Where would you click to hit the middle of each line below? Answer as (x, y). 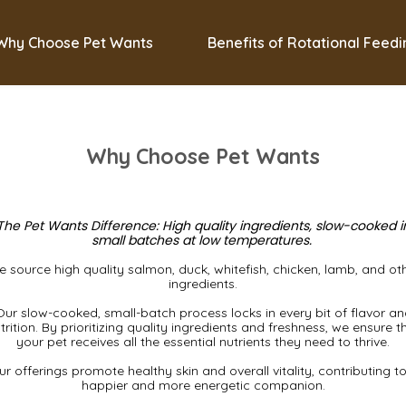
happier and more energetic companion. (203, 385)
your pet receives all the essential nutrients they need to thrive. (203, 342)
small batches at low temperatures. (203, 240)
